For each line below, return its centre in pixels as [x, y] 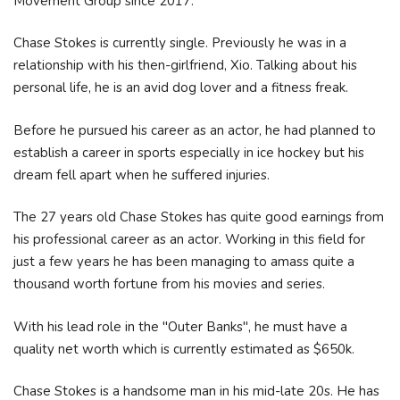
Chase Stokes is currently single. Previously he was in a [180, 43]
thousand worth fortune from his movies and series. [171, 284]
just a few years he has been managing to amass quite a [184, 262]
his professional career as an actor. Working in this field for [189, 239]
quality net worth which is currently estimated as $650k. [184, 349]
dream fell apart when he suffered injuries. [143, 175]
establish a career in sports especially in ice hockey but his [189, 152]
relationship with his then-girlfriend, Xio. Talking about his [185, 65]
